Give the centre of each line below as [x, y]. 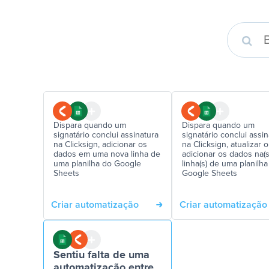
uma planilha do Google [97, 164]
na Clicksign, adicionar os [100, 145]
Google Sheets [210, 174]
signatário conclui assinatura [106, 135]
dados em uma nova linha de [107, 154]
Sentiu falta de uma [101, 255]
